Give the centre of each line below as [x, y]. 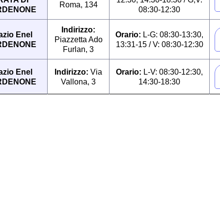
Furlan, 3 [78, 49]
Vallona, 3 [78, 82]
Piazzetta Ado [78, 39]
